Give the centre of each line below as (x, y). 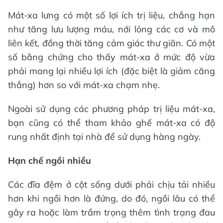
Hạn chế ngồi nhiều (50, 160)
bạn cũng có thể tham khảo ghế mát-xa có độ (111, 122)
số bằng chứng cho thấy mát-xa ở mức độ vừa (111, 57)
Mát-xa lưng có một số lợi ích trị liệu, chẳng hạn (111, 15)
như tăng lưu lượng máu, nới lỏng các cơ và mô (111, 29)
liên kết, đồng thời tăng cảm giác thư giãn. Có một (111, 43)
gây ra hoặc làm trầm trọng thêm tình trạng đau (111, 212)
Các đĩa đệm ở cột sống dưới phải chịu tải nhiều (111, 184)
